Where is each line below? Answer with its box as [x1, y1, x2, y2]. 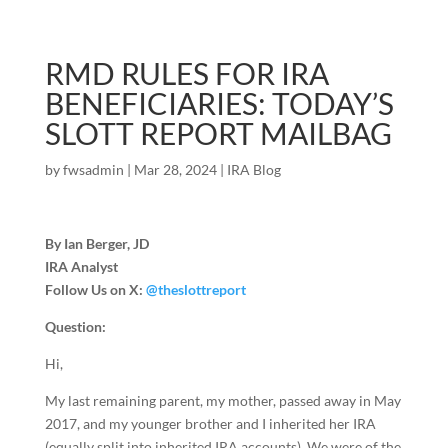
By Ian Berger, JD [44, 235, 149, 252]
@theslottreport [145, 281, 246, 298]
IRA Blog [226, 161, 281, 178]
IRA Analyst [44, 258, 118, 275]
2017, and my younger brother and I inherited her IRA [44, 415, 376, 432]
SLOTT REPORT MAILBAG [44, 115, 392, 151]
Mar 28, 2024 [133, 161, 217, 178]
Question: [44, 318, 106, 335]
